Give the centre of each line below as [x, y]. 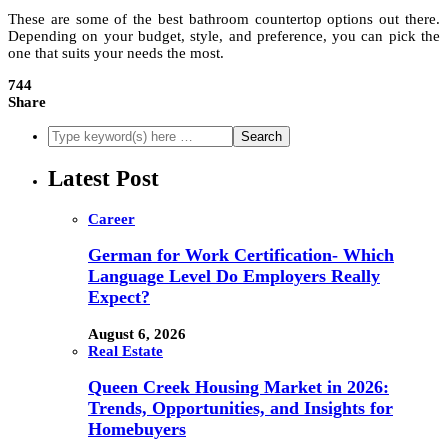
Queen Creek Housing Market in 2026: [238, 387]
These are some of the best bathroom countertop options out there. [224, 19]
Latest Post [103, 178]
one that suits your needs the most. [118, 53]
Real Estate [125, 350]
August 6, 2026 [137, 333]
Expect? [119, 297]
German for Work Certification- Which [241, 255]
